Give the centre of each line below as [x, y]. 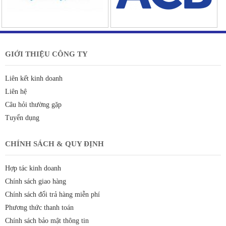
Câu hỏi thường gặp [33, 104]
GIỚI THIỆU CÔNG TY [46, 54]
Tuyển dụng [22, 118]
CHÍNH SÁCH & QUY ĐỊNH [54, 144]
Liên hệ [16, 91]
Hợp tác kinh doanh [33, 168]
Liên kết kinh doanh [34, 78]
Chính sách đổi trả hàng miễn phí [52, 194]
